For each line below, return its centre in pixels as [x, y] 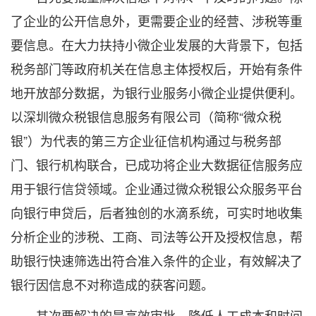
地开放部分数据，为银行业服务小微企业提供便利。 [157, 92]
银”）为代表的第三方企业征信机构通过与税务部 [146, 140]
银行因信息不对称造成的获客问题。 [112, 284]
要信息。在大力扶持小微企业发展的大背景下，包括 [157, 44]
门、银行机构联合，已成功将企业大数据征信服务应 [157, 164]
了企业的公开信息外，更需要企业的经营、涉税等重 [157, 20]
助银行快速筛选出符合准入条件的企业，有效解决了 [157, 260]
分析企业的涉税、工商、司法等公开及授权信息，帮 [157, 236]
